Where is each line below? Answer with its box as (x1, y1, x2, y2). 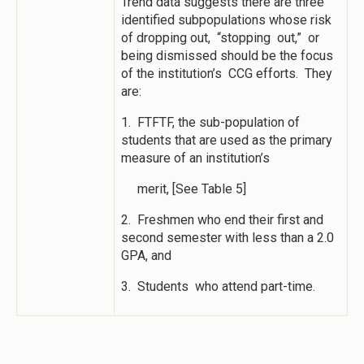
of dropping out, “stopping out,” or (121, 30, 319, 46)
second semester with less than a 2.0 (121, 230, 334, 246)
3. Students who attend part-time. (121, 279, 315, 295)
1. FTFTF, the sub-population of (121, 115, 300, 131)
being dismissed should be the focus (121, 48, 333, 64)
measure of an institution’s (121, 150, 270, 167)
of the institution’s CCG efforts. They (121, 66, 332, 82)
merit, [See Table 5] (121, 181, 246, 197)
